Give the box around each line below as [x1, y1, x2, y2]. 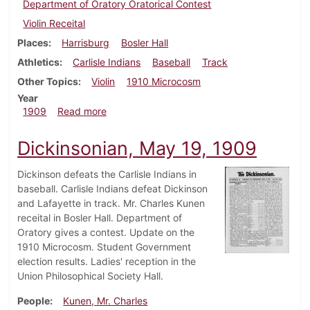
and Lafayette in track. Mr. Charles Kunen [17, 197, 205, 210]
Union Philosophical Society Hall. [17, 270, 163, 282]
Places [17, 37, 48, 49]
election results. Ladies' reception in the [17, 255, 196, 268]
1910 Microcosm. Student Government [17, 241, 191, 253]
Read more [57, 105, 107, 118]
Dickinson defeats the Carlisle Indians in [17, 168, 197, 181]
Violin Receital [23, 17, 86, 30]
